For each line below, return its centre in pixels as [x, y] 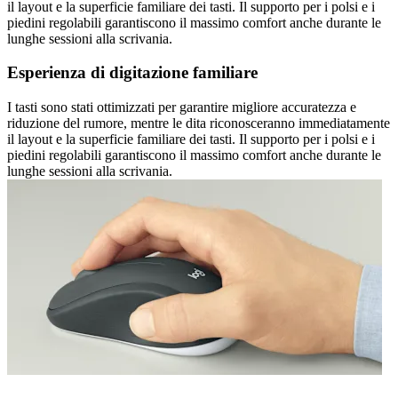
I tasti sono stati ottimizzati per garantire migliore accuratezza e [182, 107]
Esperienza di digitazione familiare [132, 73]
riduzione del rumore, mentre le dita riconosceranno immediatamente [199, 123]
